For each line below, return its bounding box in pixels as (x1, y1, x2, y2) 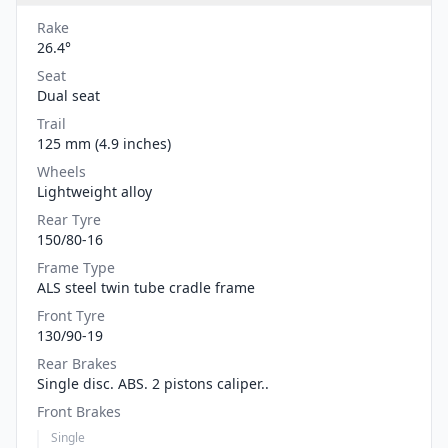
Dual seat (37, 85, 100, 105)
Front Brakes (37, 401, 121, 421)
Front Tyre (37, 305, 105, 325)
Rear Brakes (37, 353, 117, 373)
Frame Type (37, 257, 115, 277)
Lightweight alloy (37, 181, 152, 201)
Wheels (37, 161, 86, 181)
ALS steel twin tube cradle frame (37, 277, 255, 297)
